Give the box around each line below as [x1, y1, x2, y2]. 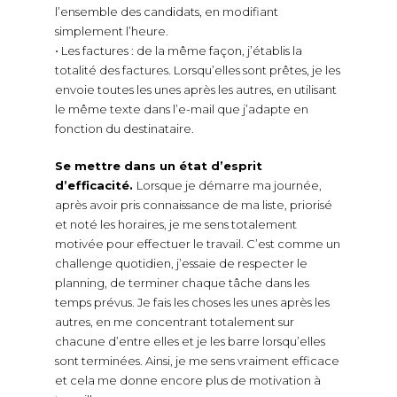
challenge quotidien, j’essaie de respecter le [54, 256, 307, 271]
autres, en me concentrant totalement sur [54, 315, 294, 330]
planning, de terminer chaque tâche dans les [54, 276, 309, 291]
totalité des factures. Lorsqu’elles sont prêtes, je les [54, 63, 340, 78]
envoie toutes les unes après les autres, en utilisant [54, 82, 337, 97]
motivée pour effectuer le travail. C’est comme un [54, 237, 340, 252]
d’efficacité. [54, 178, 136, 193]
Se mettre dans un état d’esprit [54, 159, 262, 174]
